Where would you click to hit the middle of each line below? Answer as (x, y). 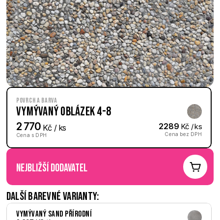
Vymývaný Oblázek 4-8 (64, 111)
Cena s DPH (31, 135)
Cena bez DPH (183, 134)
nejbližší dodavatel (52, 168)
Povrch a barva (37, 100)
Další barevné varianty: (53, 196)
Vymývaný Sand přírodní (54, 214)
